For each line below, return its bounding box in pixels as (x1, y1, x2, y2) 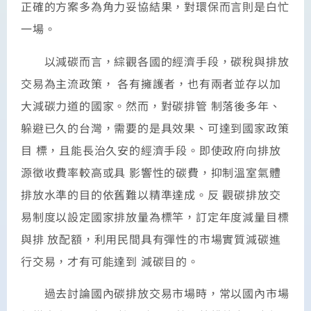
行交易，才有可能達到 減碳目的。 (21, 252, 199, 269)
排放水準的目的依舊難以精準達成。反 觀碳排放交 (21, 185, 281, 203)
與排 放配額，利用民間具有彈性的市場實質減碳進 (21, 230, 281, 247)
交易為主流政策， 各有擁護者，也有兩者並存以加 (21, 74, 281, 92)
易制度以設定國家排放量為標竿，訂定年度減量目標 (21, 208, 289, 225)
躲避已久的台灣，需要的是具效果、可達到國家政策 (21, 119, 289, 136)
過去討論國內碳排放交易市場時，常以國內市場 (21, 284, 289, 301)
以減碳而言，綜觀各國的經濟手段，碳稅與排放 (21, 52, 289, 69)
